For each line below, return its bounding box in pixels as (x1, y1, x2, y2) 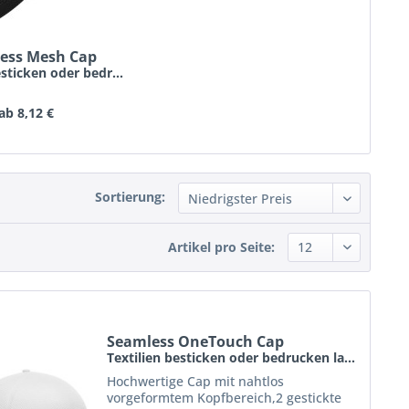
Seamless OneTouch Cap (107, 331, 285, 352)
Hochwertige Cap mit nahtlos (107, 372, 285, 391)
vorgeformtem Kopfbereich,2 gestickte (107, 389, 342, 407)
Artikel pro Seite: (168, 238, 275, 256)
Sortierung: (95, 188, 165, 205)
